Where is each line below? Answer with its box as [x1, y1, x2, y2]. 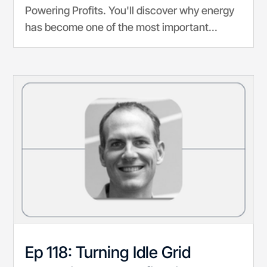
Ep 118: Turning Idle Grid [25, 243, 191, 263]
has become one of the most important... [25, 20, 218, 33]
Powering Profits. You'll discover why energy [25, 4, 235, 17]
